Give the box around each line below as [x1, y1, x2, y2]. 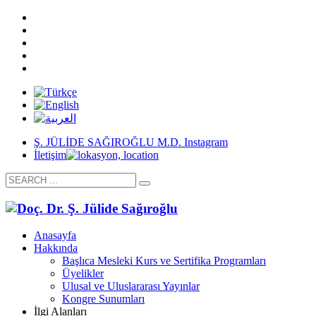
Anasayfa [34, 229, 76, 242]
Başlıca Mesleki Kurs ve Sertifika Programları [62, 255, 266, 267]
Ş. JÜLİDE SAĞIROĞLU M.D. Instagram [34, 136, 228, 148]
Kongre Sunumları [62, 293, 145, 305]
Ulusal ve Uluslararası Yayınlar [62, 280, 200, 293]
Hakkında [34, 242, 78, 255]
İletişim [34, 149, 66, 161]
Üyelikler [62, 267, 104, 280]
